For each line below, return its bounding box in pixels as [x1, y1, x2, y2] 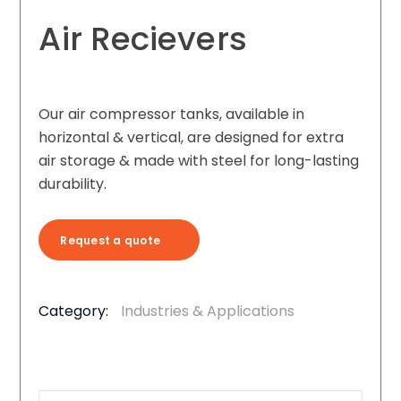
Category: [38, 301, 113, 322]
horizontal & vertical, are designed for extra [38, 127, 345, 149]
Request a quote [60, 233, 161, 249]
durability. [38, 174, 107, 195]
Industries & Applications [121, 301, 295, 322]
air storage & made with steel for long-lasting [38, 150, 360, 172]
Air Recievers [38, 16, 247, 63]
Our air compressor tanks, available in [38, 104, 305, 125]
